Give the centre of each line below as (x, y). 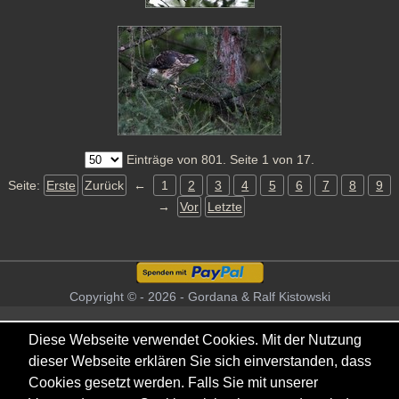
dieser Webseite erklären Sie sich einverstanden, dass (200, 361)
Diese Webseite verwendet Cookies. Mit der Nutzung (195, 340)
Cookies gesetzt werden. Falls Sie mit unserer (173, 383)
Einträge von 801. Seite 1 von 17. (219, 159)
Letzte (225, 207)
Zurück (104, 186)
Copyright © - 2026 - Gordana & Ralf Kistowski (199, 297)
